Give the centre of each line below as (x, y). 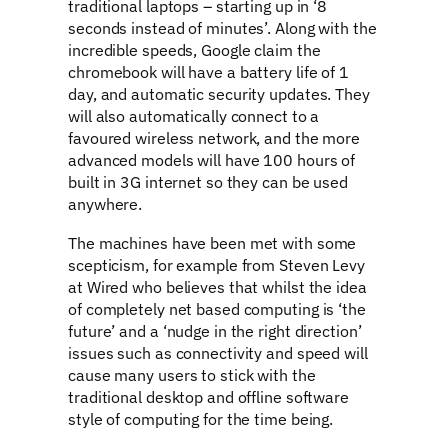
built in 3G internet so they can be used (208, 182)
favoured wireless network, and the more (214, 138)
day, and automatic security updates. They (219, 94)
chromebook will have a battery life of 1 (208, 72)
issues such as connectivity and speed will (218, 352)
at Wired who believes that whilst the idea (217, 286)
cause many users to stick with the (192, 374)
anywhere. (105, 204)
